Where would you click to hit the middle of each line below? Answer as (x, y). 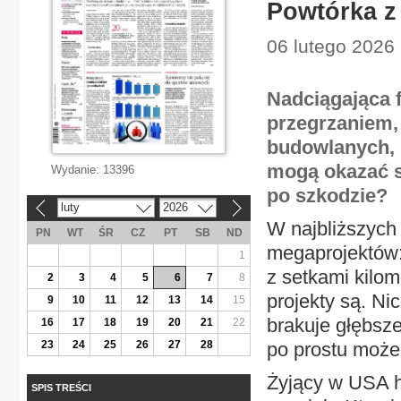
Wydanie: (77, 170)
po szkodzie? (327, 196)
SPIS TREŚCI (61, 387)
